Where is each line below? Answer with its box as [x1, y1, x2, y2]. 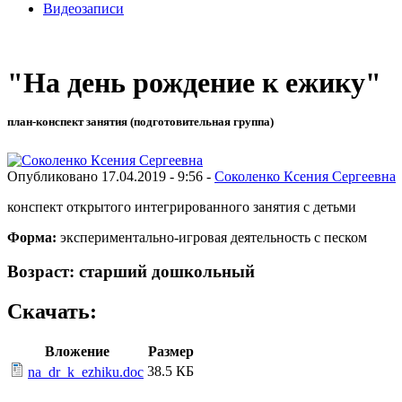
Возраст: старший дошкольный [7, 262, 255, 282]
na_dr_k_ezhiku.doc [28, 364, 144, 380]
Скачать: [7, 300, 97, 324]
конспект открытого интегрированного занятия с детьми [7, 198, 356, 214]
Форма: [7, 229, 57, 245]
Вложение [44, 344, 109, 360]
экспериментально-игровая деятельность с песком [57, 229, 371, 245]
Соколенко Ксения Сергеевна [214, 168, 396, 184]
